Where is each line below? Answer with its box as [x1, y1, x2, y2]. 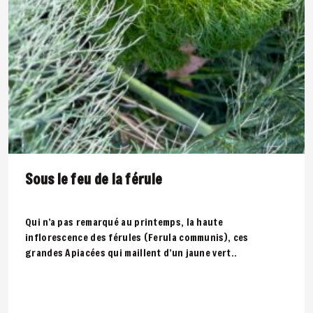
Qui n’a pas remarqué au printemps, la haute [25, 215, 223, 228]
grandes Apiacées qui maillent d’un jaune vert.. [25, 246, 238, 259]
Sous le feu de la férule [25, 170, 163, 189]
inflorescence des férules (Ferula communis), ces [25, 231, 249, 244]
